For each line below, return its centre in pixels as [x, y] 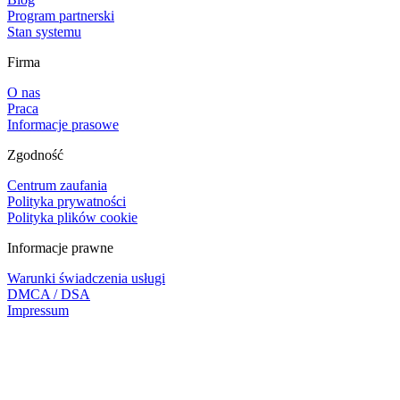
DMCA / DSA [49, 294]
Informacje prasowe [63, 124]
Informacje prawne [60, 247]
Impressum [38, 310]
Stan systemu [44, 31]
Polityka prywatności [67, 201]
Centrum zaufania [57, 185]
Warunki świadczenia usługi [86, 278]
